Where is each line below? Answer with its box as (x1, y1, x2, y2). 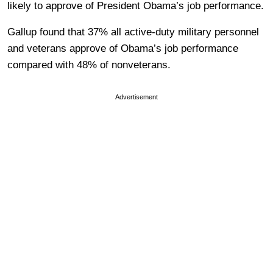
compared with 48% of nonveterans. (7, 59, 171, 71)
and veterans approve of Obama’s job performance (7, 43, 238, 54)
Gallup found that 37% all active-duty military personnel (7, 26, 259, 38)
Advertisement (115, 93, 158, 101)
